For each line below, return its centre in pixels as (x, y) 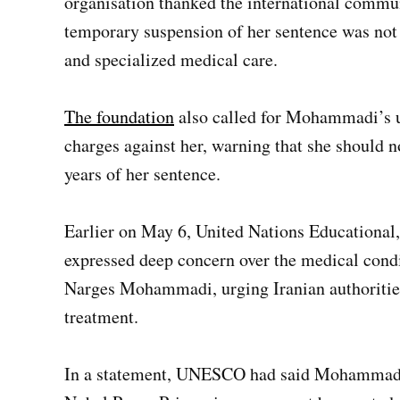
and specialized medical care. (171, 59)
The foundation (119, 117)
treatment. (101, 317)
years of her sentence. (142, 174)
